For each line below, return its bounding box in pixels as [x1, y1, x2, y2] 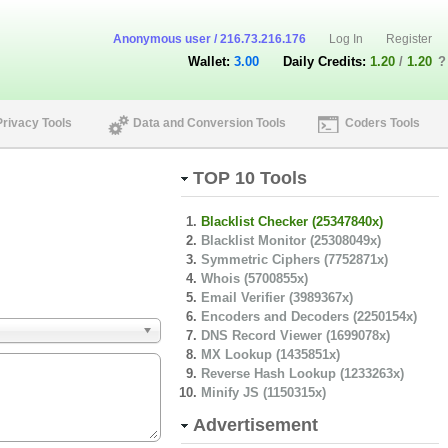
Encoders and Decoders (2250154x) [200, 309, 417, 324]
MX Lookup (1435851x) [200, 347, 340, 362]
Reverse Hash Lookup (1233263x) [200, 366, 404, 381]
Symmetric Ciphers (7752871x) [200, 252, 388, 267]
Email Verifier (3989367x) [200, 290, 353, 305]
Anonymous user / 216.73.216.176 [113, 32, 306, 46]
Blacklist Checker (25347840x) [200, 214, 383, 229]
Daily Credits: [283, 54, 366, 69]
